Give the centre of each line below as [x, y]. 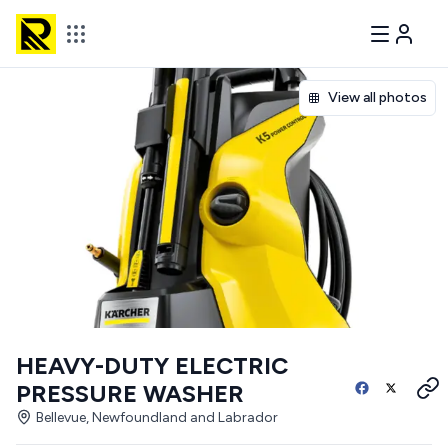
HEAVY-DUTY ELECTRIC [152, 365]
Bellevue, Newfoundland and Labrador [157, 417]
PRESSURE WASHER [130, 393]
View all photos [377, 97]
